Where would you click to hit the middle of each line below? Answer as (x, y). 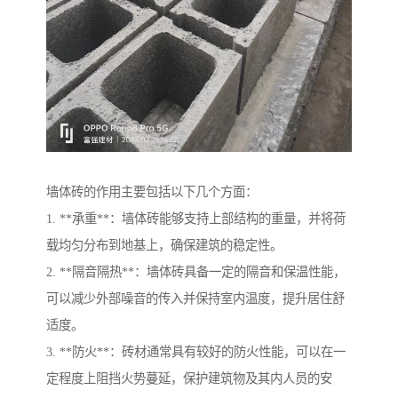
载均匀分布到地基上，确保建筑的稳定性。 (164, 246)
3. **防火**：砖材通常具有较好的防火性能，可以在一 (196, 352)
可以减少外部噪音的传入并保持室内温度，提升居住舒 (195, 299)
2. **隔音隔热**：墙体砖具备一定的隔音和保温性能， (196, 272)
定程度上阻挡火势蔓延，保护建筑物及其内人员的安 (189, 379)
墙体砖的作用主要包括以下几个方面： (152, 192)
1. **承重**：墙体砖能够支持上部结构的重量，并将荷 (196, 219)
